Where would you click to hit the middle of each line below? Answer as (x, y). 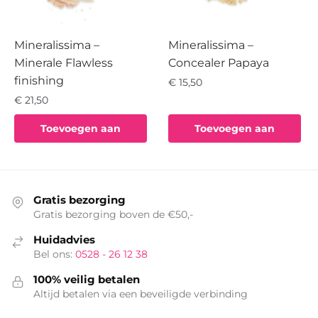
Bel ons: (54, 254)
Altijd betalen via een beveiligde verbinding (141, 294)
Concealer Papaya (219, 62)
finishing (39, 80)
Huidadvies (64, 239)
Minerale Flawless (64, 62)
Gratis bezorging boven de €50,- (113, 214)
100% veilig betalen (87, 279)
